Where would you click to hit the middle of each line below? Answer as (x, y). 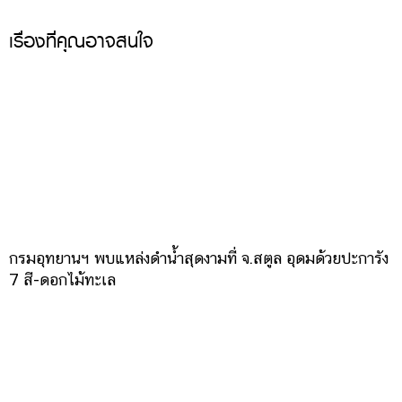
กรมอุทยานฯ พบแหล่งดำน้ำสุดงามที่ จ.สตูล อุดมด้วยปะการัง (199, 258)
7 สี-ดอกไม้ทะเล (62, 279)
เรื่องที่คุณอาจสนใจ (81, 41)
